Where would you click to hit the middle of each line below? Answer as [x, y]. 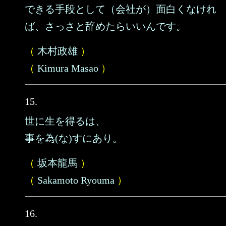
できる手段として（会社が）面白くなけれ [121, 9]
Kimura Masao [68, 68]
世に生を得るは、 [65, 121]
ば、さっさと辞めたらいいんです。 [105, 26]
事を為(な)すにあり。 [74, 138]
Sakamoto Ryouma [76, 180]
